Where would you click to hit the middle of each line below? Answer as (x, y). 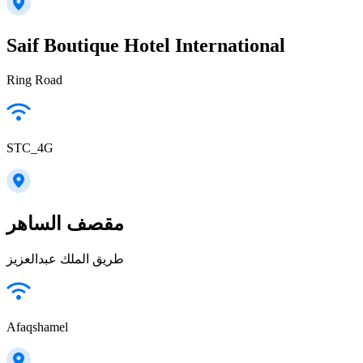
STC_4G (30, 147)
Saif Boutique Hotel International (146, 45)
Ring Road (34, 79)
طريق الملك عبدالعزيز (65, 258)
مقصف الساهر (65, 223)
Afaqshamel (37, 327)
